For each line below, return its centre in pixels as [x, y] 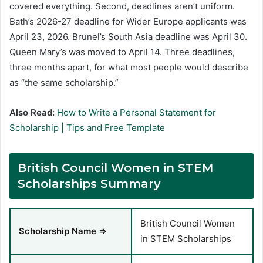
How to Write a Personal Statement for [136, 112]
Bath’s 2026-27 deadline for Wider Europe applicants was [128, 21]
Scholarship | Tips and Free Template [87, 127]
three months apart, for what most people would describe [129, 67]
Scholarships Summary [89, 183]
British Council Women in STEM [115, 168]
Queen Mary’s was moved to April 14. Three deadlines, [122, 52]
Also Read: [32, 112]
